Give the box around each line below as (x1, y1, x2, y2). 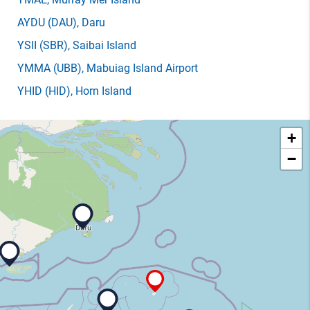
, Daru (77, 16, 105, 29)
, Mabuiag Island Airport (82, 62, 198, 75)
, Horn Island (71, 84, 131, 98)
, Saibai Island (68, 39, 136, 52)
